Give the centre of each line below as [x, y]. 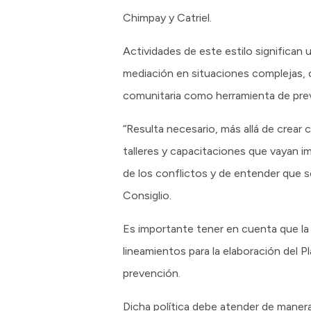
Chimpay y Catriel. [167, 18]
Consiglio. [147, 196]
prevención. [152, 274]
